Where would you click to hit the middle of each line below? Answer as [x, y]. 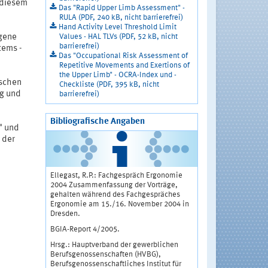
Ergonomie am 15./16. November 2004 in [119, 205]
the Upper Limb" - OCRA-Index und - [118, 75]
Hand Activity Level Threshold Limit [117, 28]
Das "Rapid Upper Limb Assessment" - [121, 8]
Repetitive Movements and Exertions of [124, 66]
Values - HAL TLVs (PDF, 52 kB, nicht [118, 37]
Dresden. [65, 214]
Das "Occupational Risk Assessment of [123, 56]
